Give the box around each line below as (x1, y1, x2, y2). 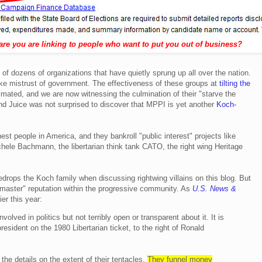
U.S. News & (192, 184, 236, 193)
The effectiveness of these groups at (90, 78, 219, 88)
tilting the (219, 78, 250, 88)
